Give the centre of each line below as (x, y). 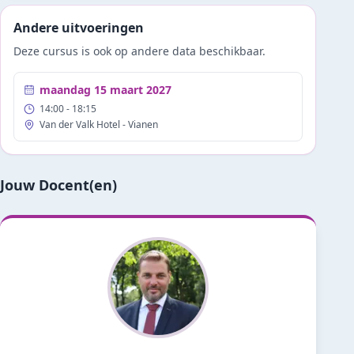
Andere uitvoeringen (79, 28)
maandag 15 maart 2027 (105, 90)
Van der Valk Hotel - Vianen (99, 124)
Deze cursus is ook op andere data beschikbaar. (139, 51)
